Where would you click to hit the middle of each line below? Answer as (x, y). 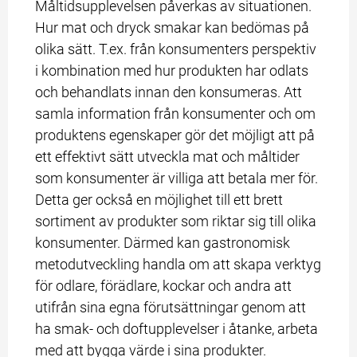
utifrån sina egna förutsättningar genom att (171, 307)
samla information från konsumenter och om (176, 113)
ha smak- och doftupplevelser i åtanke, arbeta (177, 328)
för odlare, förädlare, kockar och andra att (164, 285)
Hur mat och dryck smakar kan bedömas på (173, 27)
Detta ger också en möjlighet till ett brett (159, 199)
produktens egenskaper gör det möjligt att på (175, 135)
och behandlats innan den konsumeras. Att (169, 92)
